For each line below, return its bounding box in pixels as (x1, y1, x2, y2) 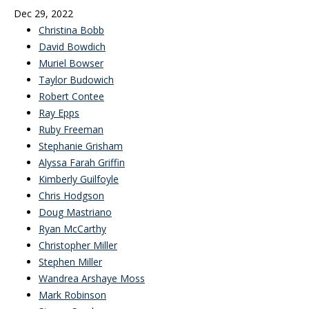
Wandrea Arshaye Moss (39, 272, 145, 285)
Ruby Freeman (39, 123, 103, 136)
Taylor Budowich (39, 73, 114, 86)
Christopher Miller (39, 239, 117, 252)
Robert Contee (39, 90, 104, 103)
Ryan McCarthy (39, 222, 106, 235)
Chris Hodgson (39, 189, 104, 202)
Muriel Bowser (39, 57, 103, 70)
